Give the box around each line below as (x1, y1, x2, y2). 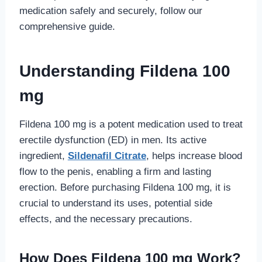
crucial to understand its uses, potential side (19, 197, 212, 209)
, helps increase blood (146, 150, 242, 161)
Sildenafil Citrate (67, 150, 146, 161)
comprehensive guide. (19, 20, 115, 32)
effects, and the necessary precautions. (19, 213, 192, 225)
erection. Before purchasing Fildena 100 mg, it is (19, 181, 231, 193)
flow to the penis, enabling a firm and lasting (19, 166, 211, 177)
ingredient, (19, 150, 68, 161)
